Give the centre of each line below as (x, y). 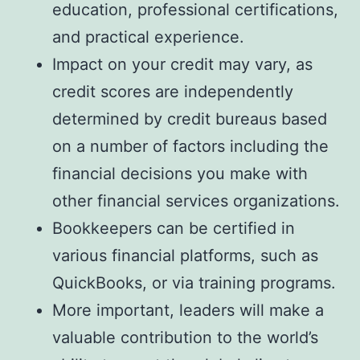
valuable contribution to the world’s (185, 338)
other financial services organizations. (196, 201)
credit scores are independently (173, 92)
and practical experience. (148, 37)
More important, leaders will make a (188, 311)
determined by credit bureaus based (190, 119)
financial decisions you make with (180, 174)
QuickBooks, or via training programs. (194, 283)
